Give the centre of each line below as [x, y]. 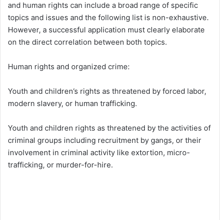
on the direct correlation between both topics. [87, 42]
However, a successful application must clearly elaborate [106, 30]
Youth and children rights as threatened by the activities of [109, 128]
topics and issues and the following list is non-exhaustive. [108, 18]
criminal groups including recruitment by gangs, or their [105, 140]
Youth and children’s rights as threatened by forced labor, [107, 91]
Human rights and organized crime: [69, 67]
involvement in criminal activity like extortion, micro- [99, 153]
